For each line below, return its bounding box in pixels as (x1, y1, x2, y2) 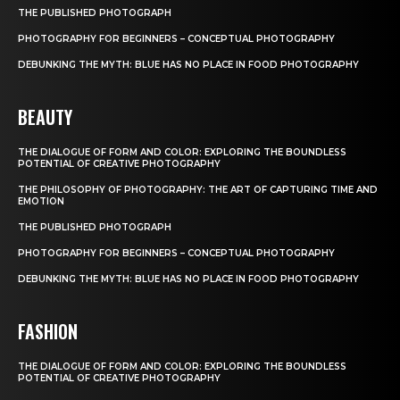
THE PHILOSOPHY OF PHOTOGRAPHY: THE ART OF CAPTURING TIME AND (18, 184, 378, 196)
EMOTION (18, 196, 64, 208)
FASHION (18, 318, 78, 346)
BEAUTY (18, 104, 72, 131)
